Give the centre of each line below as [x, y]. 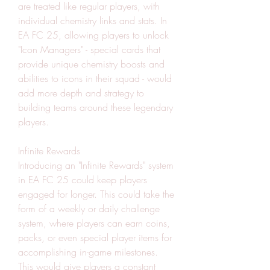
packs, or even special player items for [95, 237]
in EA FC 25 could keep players [83, 180]
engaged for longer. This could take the [96, 194]
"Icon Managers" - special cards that [89, 49]
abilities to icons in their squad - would [95, 78]
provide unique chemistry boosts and [91, 64]
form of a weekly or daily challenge [89, 209]
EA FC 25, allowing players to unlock [93, 35]
